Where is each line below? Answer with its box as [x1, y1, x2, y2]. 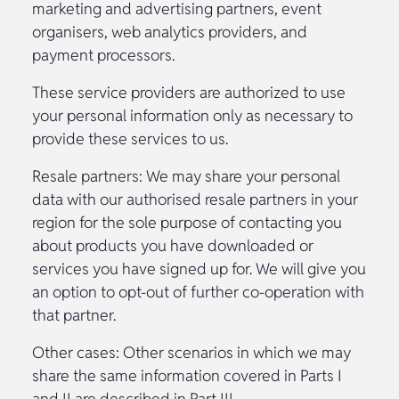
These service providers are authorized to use [32, 81, 346, 102]
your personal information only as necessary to [32, 104, 353, 126]
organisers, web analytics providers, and [32, 20, 307, 42]
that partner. [32, 304, 116, 325]
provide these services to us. [32, 127, 228, 149]
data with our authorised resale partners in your [32, 188, 358, 209]
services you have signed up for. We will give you [32, 257, 366, 279]
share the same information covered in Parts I [32, 364, 342, 386]
